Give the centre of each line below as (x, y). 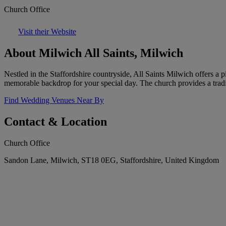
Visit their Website (47, 31)
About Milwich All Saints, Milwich (94, 53)
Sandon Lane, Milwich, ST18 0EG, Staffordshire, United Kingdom (111, 160)
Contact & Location (55, 122)
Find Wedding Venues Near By (54, 100)
